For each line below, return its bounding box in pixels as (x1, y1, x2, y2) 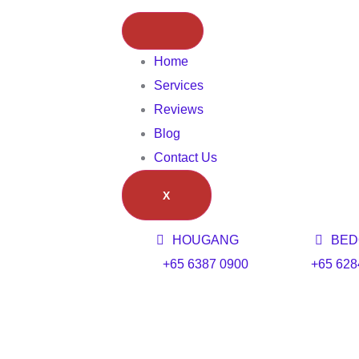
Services (154, 79, 204, 92)
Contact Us (154, 151, 217, 164)
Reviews (154, 103, 204, 116)
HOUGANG (172, 233, 240, 247)
